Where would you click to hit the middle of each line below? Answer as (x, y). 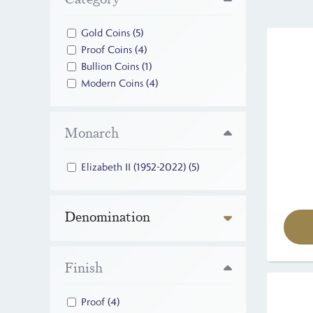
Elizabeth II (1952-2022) (135, 167)
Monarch (92, 133)
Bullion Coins (111, 67)
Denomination (107, 217)
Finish (83, 268)
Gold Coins (107, 33)
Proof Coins (108, 50)
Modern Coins (114, 83)
